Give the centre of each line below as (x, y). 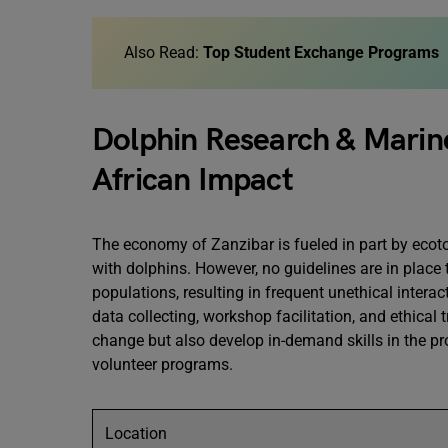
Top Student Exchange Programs (321, 52)
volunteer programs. (162, 364)
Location (138, 433)
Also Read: (163, 52)
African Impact (192, 180)
